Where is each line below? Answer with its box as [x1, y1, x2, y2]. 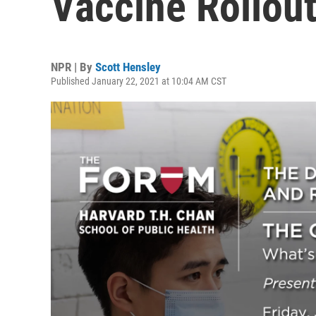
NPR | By [51, 60, 95, 74]
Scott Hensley [95, 60, 161, 74]
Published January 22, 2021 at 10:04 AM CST [51, 75, 226, 87]
